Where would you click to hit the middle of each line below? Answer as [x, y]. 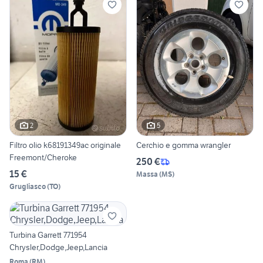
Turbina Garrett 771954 [48, 235]
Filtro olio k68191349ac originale [65, 145]
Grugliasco [28, 187]
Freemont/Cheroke [43, 158]
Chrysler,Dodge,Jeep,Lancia [58, 247]
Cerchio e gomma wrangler [183, 145]
